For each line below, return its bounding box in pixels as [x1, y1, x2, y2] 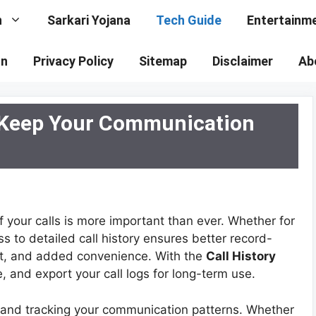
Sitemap [139, 54, 187, 68]
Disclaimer [212, 54, 273, 68]
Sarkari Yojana [47, 13, 130, 28]
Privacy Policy [33, 54, 114, 68]
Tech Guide [156, 13, 221, 28]
